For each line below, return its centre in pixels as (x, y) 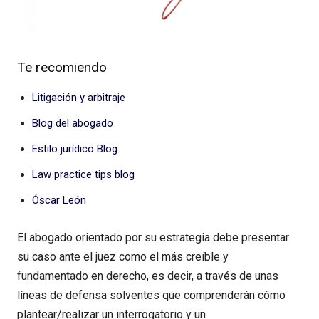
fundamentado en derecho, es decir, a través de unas (148, 276)
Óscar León (59, 200)
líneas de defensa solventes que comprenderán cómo (151, 296)
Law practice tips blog (83, 175)
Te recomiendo (62, 68)
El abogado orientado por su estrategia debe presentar (153, 238)
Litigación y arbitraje (79, 98)
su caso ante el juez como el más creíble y (123, 257)
